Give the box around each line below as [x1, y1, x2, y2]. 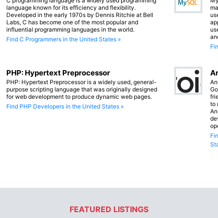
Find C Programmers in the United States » [6, 35, 121, 43]
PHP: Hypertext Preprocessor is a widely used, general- [6, 78, 157, 86]
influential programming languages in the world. [6, 25, 134, 33]
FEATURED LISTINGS [70, 204, 148, 215]
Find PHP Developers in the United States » [6, 102, 124, 110]
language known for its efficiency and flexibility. [6, 3, 136, 11]
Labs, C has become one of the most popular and [6, 18, 138, 26]
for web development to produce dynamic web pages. [6, 92, 152, 100]
